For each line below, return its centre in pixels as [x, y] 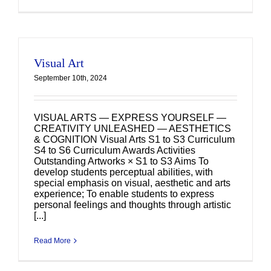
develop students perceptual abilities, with [123, 172]
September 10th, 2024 [70, 78]
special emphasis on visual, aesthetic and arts [132, 183]
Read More [52, 241]
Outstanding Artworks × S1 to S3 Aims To [121, 161]
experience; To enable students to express [124, 194]
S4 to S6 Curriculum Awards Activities [115, 150]
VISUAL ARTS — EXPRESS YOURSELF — [130, 118]
